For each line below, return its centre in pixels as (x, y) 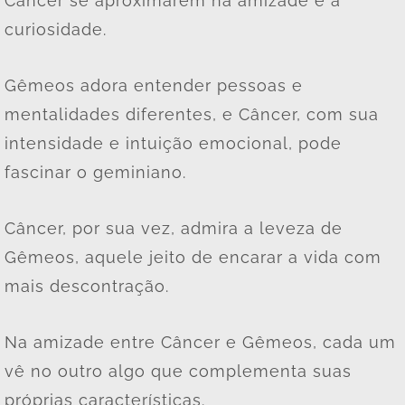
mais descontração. (89, 286)
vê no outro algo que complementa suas (178, 371)
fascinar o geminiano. (98, 172)
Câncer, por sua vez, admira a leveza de (174, 228)
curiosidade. (58, 29)
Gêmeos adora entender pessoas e (154, 85)
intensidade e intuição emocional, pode (173, 143)
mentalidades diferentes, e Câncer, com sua (192, 114)
